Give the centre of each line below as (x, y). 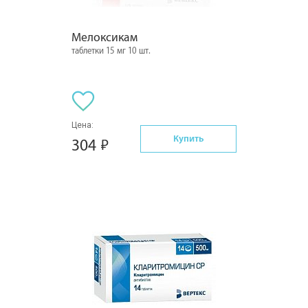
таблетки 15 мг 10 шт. (111, 51)
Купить (188, 138)
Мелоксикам (104, 37)
